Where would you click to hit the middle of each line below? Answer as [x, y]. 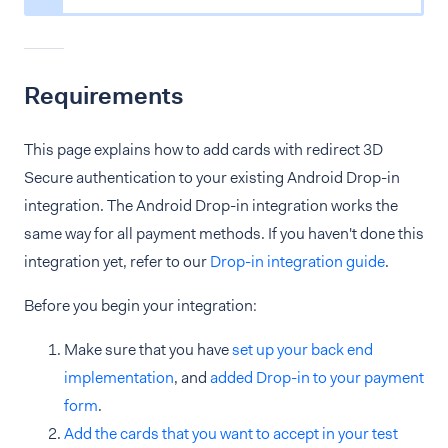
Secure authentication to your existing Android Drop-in [212, 177]
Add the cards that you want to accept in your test [231, 433]
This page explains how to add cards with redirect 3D [203, 149]
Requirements [104, 96]
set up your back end [302, 349]
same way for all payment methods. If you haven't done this [224, 233]
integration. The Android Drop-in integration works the [211, 205]
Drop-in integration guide [297, 261]
